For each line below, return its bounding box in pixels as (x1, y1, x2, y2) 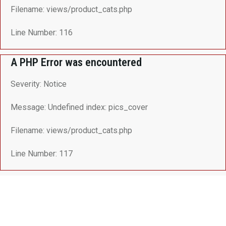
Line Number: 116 (11, 28, 73, 37)
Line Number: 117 (11, 149, 73, 158)
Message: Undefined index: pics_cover (11, 102, 148, 112)
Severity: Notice (11, 79, 67, 89)
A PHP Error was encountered (11, 56, 142, 69)
